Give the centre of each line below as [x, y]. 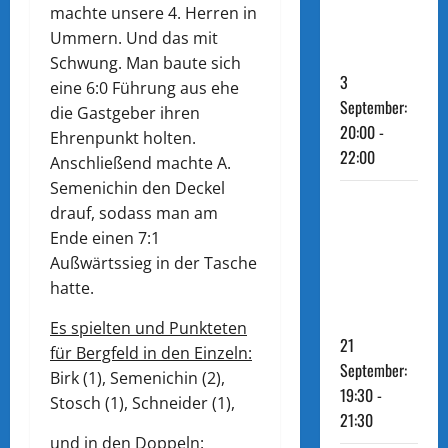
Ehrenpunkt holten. [123, 138]
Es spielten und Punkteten [148, 328]
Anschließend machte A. [140, 163]
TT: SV [368, 206]
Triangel [378, 239]
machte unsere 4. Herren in [153, 13]
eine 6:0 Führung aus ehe [144, 88]
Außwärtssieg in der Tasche [153, 263]
